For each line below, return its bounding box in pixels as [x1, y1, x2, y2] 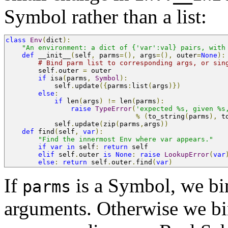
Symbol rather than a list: [4, 6, 207, 28]
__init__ [34, 51, 71, 60]
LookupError [164, 151, 209, 159]
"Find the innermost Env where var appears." [38, 135, 213, 144]
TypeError [95, 105, 132, 113]
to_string [148, 112, 185, 121]
